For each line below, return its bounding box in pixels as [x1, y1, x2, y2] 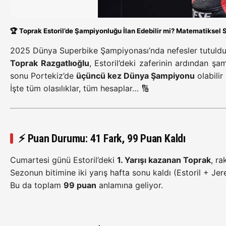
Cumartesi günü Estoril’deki [10, 155, 117, 165]
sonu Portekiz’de [10, 71, 76, 81]
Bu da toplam [10, 180, 64, 191]
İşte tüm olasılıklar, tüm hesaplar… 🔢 [10, 83, 149, 93]
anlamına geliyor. [96, 180, 163, 191]
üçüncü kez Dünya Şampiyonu [76, 71, 195, 81]
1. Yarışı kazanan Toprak [117, 155, 211, 165]
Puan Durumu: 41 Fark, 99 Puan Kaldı [27, 132, 186, 145]
